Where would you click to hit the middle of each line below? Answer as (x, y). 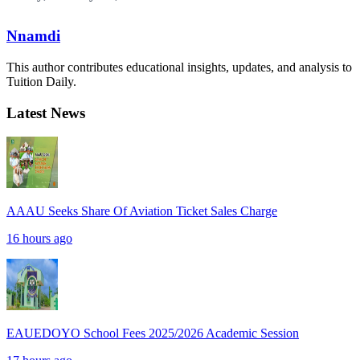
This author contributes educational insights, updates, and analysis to (179, 67)
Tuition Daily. (41, 81)
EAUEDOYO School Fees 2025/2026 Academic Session (153, 333)
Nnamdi (33, 36)
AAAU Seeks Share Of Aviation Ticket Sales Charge (142, 211)
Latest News (46, 112)
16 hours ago (39, 239)
